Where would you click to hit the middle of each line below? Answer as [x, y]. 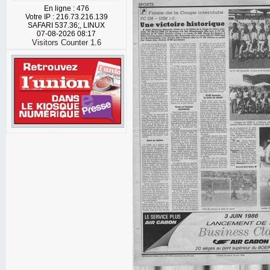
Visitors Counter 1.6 [66, 42]
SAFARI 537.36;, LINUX [66, 25]
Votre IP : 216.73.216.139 [66, 17]
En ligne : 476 [66, 8]
